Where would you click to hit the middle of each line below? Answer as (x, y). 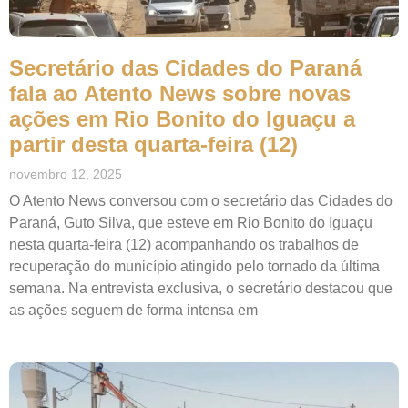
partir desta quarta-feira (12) (153, 144)
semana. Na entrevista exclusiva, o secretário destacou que (201, 288)
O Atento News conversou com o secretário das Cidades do (201, 200)
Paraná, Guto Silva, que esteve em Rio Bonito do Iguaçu (191, 222)
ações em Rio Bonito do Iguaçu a (182, 118)
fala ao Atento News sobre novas (180, 93)
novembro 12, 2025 (66, 173)
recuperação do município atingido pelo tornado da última (194, 266)
